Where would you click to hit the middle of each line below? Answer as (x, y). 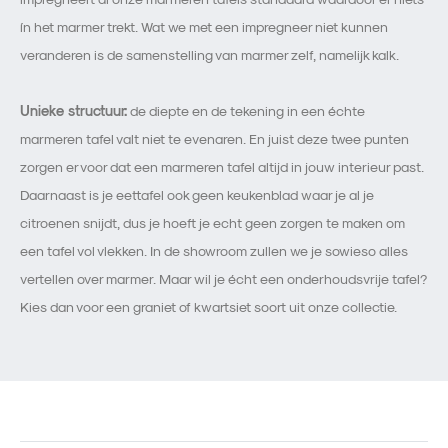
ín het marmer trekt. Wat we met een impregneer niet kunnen (204, 27)
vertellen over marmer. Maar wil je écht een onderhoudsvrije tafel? (223, 279)
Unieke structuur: (73, 111)
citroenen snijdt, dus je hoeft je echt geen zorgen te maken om (212, 223)
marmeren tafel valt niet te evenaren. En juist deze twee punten (214, 139)
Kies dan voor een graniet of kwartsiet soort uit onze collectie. (208, 307)
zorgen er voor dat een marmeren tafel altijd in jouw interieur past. (222, 167)
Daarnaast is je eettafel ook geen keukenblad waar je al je (197, 195)
